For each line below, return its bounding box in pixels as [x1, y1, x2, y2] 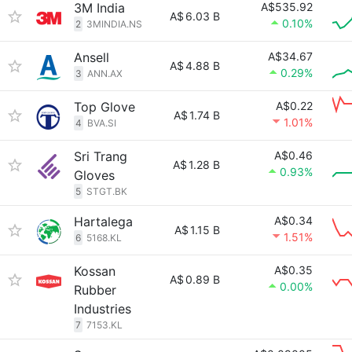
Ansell [74, 49, 109, 65]
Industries [74, 301, 131, 317]
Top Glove [74, 99, 135, 115]
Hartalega [74, 214, 133, 229]
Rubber [74, 282, 116, 298]
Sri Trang [74, 148, 127, 164]
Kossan [74, 263, 115, 279]
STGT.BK [86, 185, 127, 197]
